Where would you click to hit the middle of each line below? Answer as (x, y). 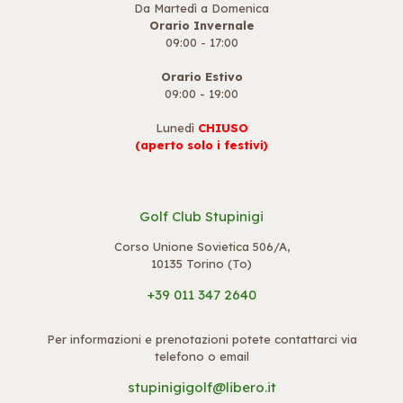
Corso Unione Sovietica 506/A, (201, 246)
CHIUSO (223, 128)
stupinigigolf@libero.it (201, 387)
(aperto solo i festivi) (201, 145)
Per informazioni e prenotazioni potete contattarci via (201, 339)
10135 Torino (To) (201, 264)
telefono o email (201, 356)
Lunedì (176, 128)
